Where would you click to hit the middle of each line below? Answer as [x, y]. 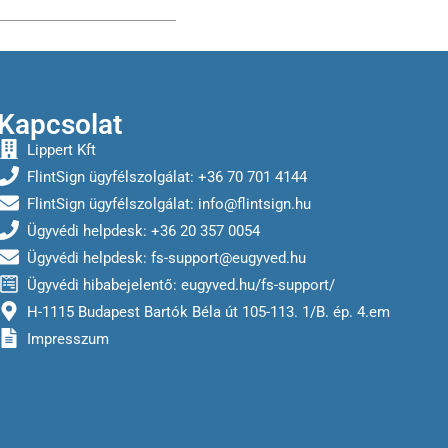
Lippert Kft [61, 150]
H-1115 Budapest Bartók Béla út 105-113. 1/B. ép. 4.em [208, 312]
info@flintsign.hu [254, 204]
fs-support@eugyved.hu [228, 258]
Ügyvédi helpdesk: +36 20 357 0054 [143, 231]
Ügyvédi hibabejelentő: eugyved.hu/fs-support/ [180, 285]
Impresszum [67, 339]
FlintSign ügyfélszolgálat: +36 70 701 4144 [166, 177]
